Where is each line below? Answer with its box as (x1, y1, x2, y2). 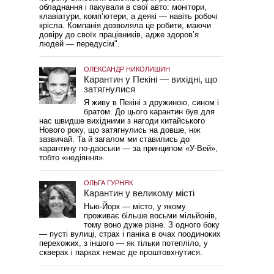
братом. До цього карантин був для (83, 107, 215, 116)
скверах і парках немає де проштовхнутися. (39, 248, 205, 257)
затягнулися (83, 84, 135, 94)
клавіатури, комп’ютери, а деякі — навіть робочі (39, 12, 218, 21)
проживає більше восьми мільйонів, (83, 211, 217, 220)
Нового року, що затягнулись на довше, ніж (39, 125, 201, 135)
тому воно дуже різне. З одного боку (83, 220, 220, 229)
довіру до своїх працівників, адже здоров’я (39, 30, 199, 39)
